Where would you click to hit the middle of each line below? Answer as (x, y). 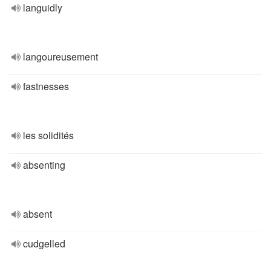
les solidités (48, 135)
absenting (44, 165)
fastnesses (46, 86)
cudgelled (44, 243)
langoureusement (60, 57)
